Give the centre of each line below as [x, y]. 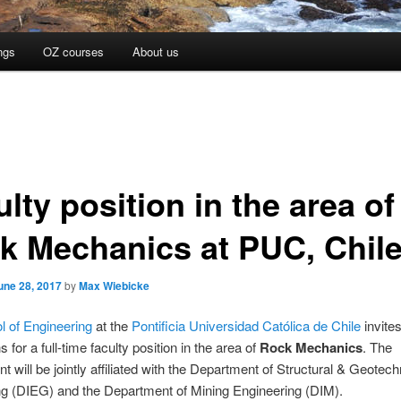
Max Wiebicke [114, 285]
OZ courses [74, 52]
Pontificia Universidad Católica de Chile [246, 326]
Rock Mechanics [311, 348]
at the [111, 326]
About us [155, 52]
